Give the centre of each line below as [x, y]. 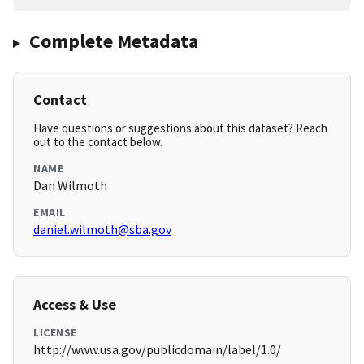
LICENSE [55, 333]
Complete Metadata [113, 41]
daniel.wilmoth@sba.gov [102, 230]
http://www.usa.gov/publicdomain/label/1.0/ [157, 350]
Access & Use [75, 305]
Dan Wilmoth [70, 186]
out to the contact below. [98, 142]
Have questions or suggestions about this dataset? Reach [180, 128]
